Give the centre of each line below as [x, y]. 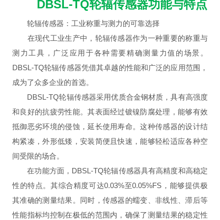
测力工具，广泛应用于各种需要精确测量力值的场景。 [110, 53]
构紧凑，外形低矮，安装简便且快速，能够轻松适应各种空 [110, 141]
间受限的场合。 [38, 156]
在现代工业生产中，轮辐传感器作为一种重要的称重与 [110, 38]
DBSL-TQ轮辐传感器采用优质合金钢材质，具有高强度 [110, 97]
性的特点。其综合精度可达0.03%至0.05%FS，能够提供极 [110, 185]
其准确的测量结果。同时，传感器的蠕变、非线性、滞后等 [110, 200]
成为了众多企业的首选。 [53, 82]
